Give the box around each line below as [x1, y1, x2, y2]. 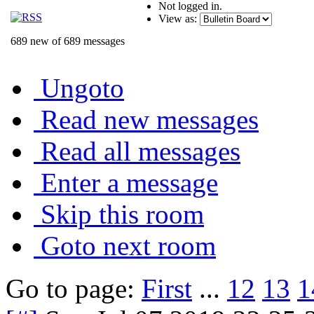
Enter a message [41, 167, 218, 198]
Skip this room [41, 198, 204, 229]
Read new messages [41, 104, 259, 135]
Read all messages [41, 135, 240, 166]
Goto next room [41, 230, 216, 261]
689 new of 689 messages [11, 34, 125, 47]
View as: [158, 12, 197, 25]
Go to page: [6, 273, 142, 303]
